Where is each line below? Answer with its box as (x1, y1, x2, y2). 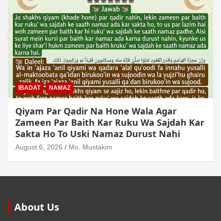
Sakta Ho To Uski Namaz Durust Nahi (15, 128, 180, 140)
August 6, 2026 (15, 143, 63, 151)
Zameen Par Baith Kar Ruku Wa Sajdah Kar (15, 116, 204, 129)
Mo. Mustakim (69, 143, 112, 151)
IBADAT (18, 84, 40, 92)
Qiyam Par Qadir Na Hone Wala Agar (15, 105, 177, 117)
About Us (14, 200, 59, 214)
